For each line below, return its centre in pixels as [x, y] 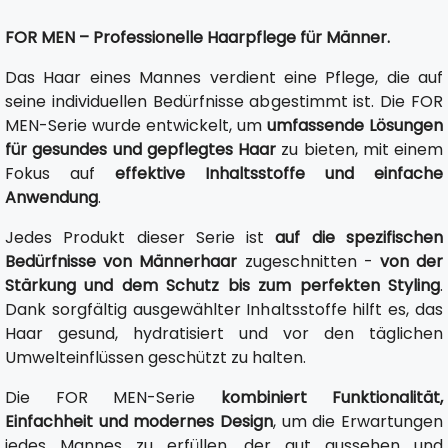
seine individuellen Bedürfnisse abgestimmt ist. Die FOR [224, 101]
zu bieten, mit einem [359, 149]
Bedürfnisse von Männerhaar [121, 261]
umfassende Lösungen [355, 125]
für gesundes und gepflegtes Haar [140, 149]
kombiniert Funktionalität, [331, 397]
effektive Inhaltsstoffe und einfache [279, 173]
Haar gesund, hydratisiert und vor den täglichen [224, 333]
